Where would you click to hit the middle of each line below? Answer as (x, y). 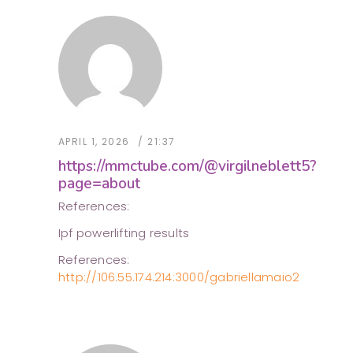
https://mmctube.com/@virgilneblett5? (188, 167)
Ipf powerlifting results (124, 233)
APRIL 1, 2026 (94, 142)
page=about (99, 184)
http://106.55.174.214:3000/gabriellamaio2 (179, 277)
